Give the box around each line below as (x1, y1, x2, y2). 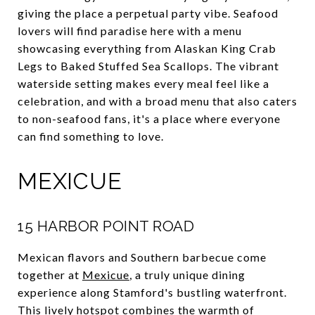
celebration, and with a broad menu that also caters (18, 94, 297, 108)
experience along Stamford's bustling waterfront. (18, 285, 287, 299)
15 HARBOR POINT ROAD (18, 217, 194, 235)
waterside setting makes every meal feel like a (18, 76, 269, 90)
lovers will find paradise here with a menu (18, 23, 242, 37)
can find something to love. (18, 129, 164, 143)
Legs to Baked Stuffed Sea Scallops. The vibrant (18, 58, 279, 72)
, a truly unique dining (129, 267, 245, 281)
